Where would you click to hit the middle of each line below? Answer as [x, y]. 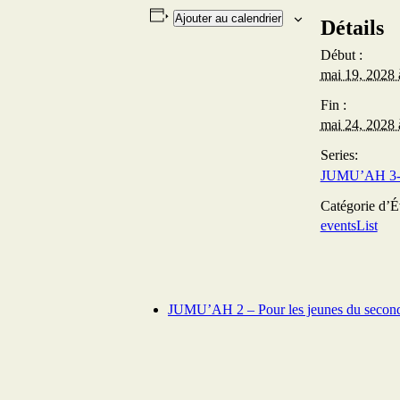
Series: [339, 154]
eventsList [349, 225]
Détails [352, 27]
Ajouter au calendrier [228, 18]
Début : [341, 54]
